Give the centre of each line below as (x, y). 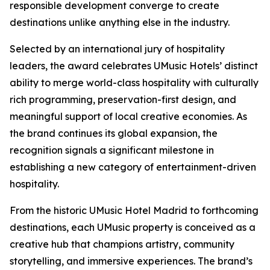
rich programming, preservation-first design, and (123, 99)
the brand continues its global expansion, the (114, 133)
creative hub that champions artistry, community (122, 244)
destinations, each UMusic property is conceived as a (133, 227)
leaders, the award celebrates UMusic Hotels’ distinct (134, 66)
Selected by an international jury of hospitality (117, 49)
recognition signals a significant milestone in (112, 150)
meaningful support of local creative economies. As (128, 116)
